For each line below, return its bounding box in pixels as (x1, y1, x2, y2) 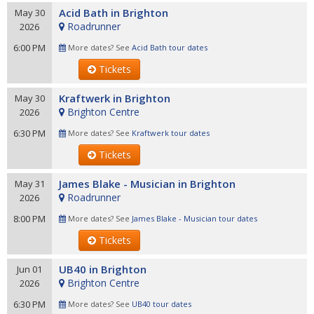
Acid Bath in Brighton (59, 6, 168, 20)
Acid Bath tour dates (132, 42, 207, 53)
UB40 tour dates (132, 299, 191, 309)
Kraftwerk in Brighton (59, 91, 170, 105)
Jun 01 (17, 263, 42, 275)
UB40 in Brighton (59, 262, 146, 276)
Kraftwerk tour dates (132, 128, 210, 138)
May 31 (14, 177, 45, 190)
